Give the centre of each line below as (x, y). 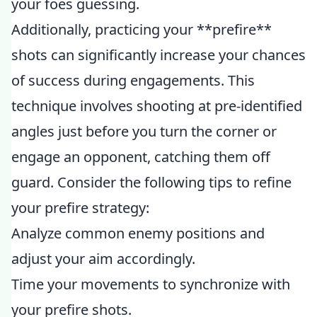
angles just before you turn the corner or (144, 131)
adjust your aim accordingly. (103, 259)
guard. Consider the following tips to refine (151, 182)
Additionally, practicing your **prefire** (142, 29)
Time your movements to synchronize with (151, 284)
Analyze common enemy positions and (138, 233)
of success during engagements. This (133, 80)
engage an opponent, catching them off (141, 157)
